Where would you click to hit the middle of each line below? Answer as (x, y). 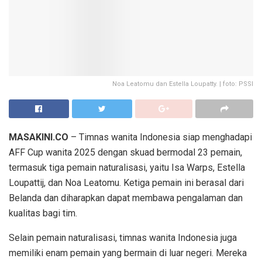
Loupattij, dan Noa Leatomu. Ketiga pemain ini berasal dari (126, 183)
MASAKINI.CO (39, 137)
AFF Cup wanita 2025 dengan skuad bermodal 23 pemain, (125, 153)
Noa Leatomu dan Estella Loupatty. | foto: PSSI (183, 84)
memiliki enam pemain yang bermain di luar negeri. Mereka (128, 253)
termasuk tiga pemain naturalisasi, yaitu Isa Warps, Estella (127, 168)
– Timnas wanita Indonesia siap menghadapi (160, 137)
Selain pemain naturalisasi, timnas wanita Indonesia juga (123, 238)
